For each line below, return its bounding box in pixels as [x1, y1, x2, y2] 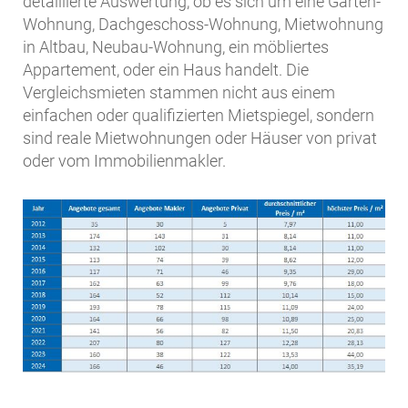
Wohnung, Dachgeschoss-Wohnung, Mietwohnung [23, 15, 383, 35]
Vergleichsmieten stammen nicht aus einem [23, 83, 335, 103]
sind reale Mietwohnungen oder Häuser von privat [23, 128, 377, 148]
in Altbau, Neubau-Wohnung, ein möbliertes [23, 37, 329, 57]
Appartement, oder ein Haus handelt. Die [23, 60, 309, 80]
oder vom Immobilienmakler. [23, 151, 226, 171]
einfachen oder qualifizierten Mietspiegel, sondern [23, 106, 374, 126]
